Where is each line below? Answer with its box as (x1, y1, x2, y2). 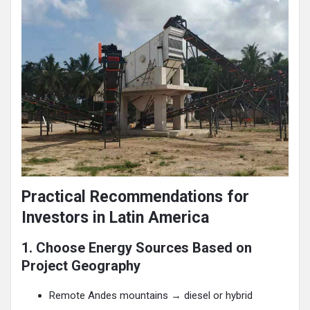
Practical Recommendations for (21, 188, 249, 207)
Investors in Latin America (21, 208, 209, 228)
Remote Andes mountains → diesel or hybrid (49, 289, 253, 302)
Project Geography (21, 257, 140, 275)
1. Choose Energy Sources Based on (21, 239, 252, 257)
